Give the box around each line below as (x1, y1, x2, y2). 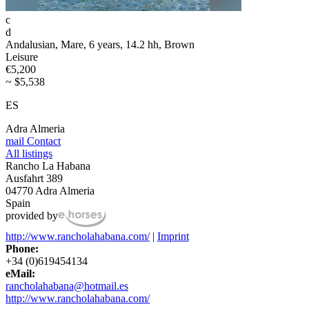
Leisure (6, 50, 38, 63)
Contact (24, 134, 61, 147)
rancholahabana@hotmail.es (6, 280, 128, 292)
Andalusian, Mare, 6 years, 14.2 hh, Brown (6, 38, 195, 50)
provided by (6, 209, 58, 221)
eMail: (6, 268, 35, 280)
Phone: (6, 243, 39, 255)
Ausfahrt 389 (6, 172, 63, 184)
